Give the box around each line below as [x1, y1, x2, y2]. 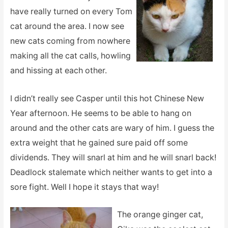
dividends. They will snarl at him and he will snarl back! [10, 152, 216, 162]
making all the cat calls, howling [10, 51, 131, 61]
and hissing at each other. [10, 66, 107, 76]
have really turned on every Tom [10, 7, 132, 17]
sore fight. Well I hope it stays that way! [10, 182, 159, 192]
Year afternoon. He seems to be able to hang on [10, 108, 191, 118]
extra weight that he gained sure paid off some [10, 137, 188, 148]
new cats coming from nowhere [10, 36, 130, 46]
